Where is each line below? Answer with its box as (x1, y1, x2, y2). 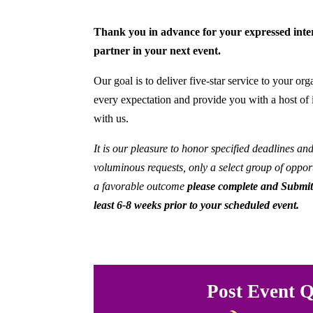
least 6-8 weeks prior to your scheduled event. (94, 198, 300, 211)
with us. (94, 112, 129, 124)
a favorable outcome (94, 180, 188, 192)
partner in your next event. (94, 44, 221, 57)
